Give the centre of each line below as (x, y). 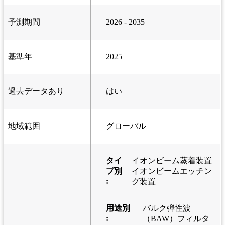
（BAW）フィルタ (176, 219)
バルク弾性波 (166, 208)
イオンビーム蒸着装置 (172, 161)
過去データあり (36, 91)
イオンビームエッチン (172, 171)
